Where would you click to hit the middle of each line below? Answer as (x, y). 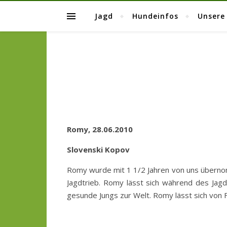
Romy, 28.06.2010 (100, 129)
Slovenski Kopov (98, 149)
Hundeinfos (155, 16)
